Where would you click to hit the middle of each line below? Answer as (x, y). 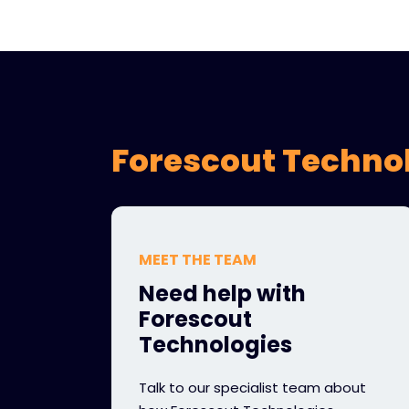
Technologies (215, 345)
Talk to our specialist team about (252, 388)
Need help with (222, 294)
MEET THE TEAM (198, 260)
